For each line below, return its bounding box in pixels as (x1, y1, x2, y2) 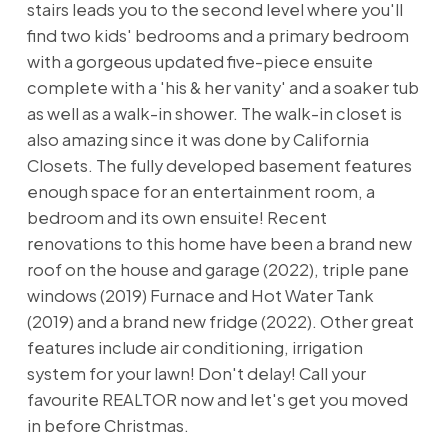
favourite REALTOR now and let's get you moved (26, 389, 408, 411)
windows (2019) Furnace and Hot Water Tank (26, 285, 374, 307)
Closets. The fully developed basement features (26, 155, 412, 177)
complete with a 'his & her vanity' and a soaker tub (26, 77, 419, 99)
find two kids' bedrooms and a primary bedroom (26, 25, 409, 47)
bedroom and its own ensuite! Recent (26, 207, 327, 229)
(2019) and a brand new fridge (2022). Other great (26, 311, 414, 333)
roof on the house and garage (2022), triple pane (26, 259, 409, 281)
